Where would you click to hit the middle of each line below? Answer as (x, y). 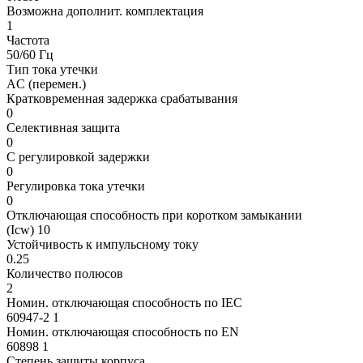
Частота (28, 41)
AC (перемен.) (46, 84)
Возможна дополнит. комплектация (105, 11)
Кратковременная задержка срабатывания (122, 99)
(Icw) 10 (28, 230)
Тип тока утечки (52, 70)
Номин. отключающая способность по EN (123, 332)
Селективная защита (63, 128)
